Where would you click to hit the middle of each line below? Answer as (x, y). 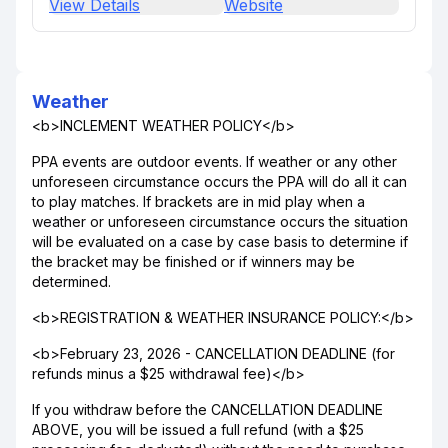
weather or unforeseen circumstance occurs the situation (220, 221)
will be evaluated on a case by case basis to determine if (220, 241)
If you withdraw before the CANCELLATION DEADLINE (207, 409)
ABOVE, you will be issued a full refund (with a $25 (198, 429)
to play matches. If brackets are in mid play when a (198, 201)
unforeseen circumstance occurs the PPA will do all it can (219, 181)
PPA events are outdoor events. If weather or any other (214, 161)
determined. (71, 281)
